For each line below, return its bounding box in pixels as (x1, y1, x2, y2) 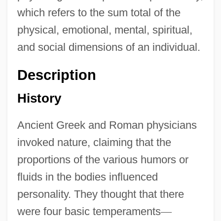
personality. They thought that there (17, 187, 184, 200)
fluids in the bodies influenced (17, 170, 158, 183)
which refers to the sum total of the (17, 6, 181, 19)
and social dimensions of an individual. (17, 41, 200, 54)
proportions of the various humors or (17, 153, 188, 166)
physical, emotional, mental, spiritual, (17, 24, 192, 37)
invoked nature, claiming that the (17, 136, 171, 148)
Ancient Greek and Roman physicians (17, 118, 197, 131)
